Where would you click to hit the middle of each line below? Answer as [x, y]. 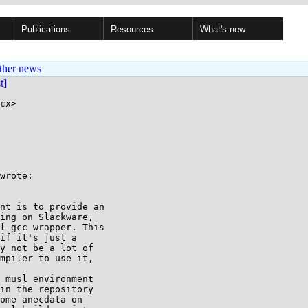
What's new [223, 29]
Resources [132, 29]
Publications [46, 29]
